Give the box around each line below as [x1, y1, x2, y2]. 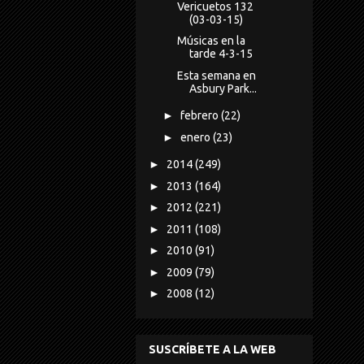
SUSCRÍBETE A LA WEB [149, 342, 276, 356]
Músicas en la [176, 34, 245, 48]
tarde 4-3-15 [188, 47, 253, 61]
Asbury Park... [188, 81, 257, 95]
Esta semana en [176, 68, 256, 82]
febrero [180, 109, 221, 123]
